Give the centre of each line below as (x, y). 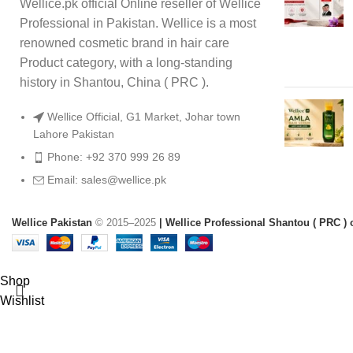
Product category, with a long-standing (126, 63)
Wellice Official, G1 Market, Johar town (144, 117)
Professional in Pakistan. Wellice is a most (138, 23)
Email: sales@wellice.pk (107, 180)
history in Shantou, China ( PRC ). (114, 82)
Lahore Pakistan (74, 134)
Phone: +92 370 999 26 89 (114, 157)
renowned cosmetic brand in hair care (124, 43)
